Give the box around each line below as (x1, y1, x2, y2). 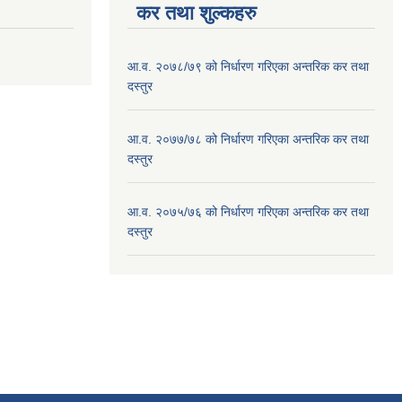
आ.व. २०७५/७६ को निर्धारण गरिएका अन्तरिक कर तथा (127, 205, 369, 220)
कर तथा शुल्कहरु (136, 2, 257, 25)
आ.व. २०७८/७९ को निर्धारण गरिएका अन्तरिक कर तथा (127, 59, 369, 74)
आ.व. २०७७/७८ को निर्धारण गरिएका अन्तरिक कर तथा (127, 132, 369, 147)
